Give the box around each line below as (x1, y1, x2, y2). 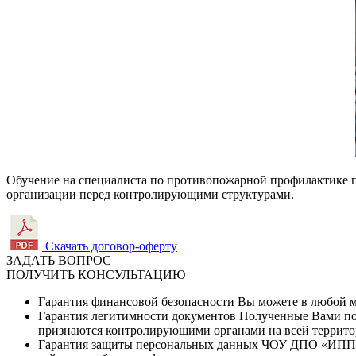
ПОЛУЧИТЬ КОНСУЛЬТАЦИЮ (6, 268, 185, 282)
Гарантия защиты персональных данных (38, 338, 258, 352)
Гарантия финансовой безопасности (38, 295, 234, 309)
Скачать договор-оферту (42, 239, 177, 253)
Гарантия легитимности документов (38, 309, 236, 323)
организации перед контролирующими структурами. (6, 188, 294, 202)
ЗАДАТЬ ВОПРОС (6, 253, 111, 268)
